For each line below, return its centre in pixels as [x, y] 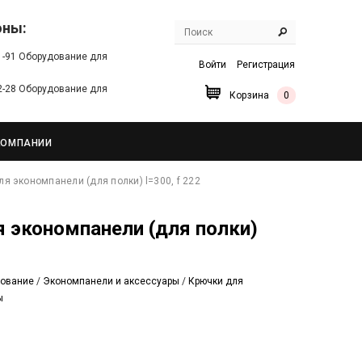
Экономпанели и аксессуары [111, 281]
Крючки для [215, 281]
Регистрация [266, 65]
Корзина [249, 95]
